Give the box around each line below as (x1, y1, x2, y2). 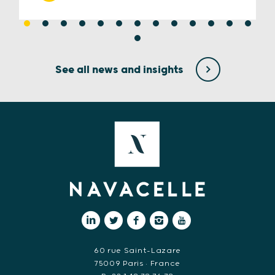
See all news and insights (55, 63, 186, 76)
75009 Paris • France (95, 258, 180, 268)
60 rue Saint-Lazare (93, 246, 182, 255)
